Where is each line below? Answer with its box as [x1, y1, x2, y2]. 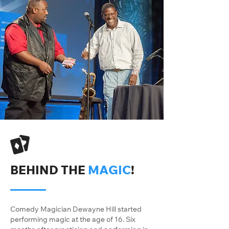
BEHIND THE [10, 162, 88, 177]
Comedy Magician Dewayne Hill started [10, 204, 142, 214]
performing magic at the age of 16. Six [10, 215, 135, 224]
